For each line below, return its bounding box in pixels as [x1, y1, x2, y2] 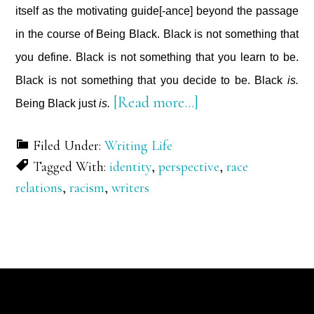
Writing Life [104, 137, 173, 154]
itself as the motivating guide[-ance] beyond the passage [15, 5, 299, 17]
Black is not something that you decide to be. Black [15, 74, 287, 86]
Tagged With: [33, 158, 110, 175]
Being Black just [15, 97, 100, 109]
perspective [158, 158, 220, 175]
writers [111, 179, 150, 196]
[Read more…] [114, 93, 199, 111]
